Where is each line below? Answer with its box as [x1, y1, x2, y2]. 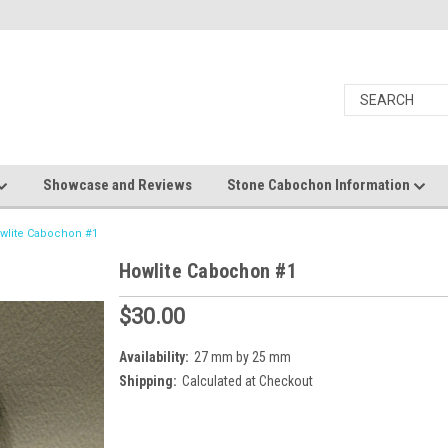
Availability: [119, 348, 189, 365]
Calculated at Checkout [181, 372, 313, 389]
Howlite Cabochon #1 [119, 259, 297, 283]
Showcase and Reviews [43, 176, 192, 194]
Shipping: [119, 372, 177, 389]
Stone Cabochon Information [227, 176, 413, 194]
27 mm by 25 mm [193, 348, 291, 365]
